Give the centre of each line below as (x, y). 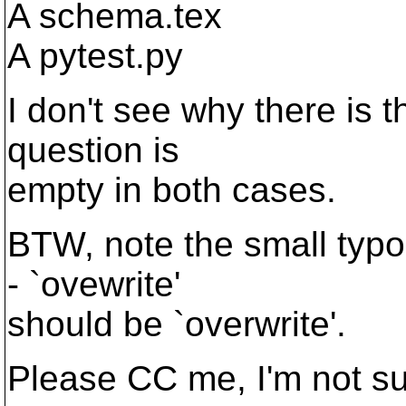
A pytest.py (95, 56)
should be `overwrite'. (177, 324)
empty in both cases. (172, 190)
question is (93, 150)
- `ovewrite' (94, 284)
